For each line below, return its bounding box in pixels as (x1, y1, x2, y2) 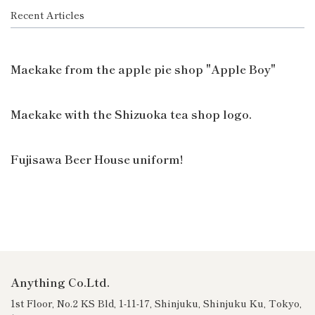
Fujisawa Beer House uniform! (11, 150, 183, 168)
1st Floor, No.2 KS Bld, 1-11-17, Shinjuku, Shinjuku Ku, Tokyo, (11, 296, 302, 310)
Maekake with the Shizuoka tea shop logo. (11, 105, 252, 123)
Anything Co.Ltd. (11, 274, 110, 290)
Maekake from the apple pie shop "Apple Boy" (11, 60, 276, 78)
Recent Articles (11, 8, 84, 22)
